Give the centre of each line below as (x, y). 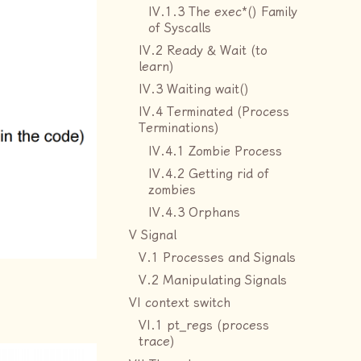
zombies (172, 190)
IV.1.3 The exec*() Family (223, 12)
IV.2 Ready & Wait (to (203, 51)
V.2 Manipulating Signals (213, 281)
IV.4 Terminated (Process (214, 112)
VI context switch (180, 303)
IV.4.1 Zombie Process (215, 151)
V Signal (153, 235)
